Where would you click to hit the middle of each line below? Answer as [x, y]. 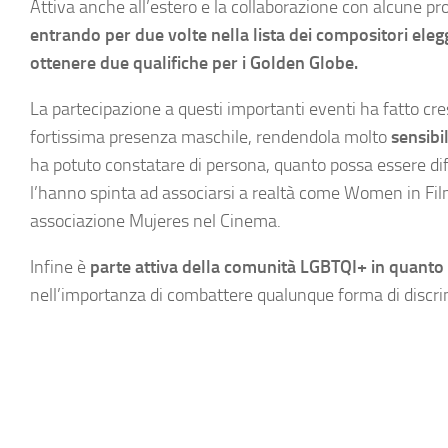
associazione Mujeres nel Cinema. [155, 221]
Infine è [60, 267]
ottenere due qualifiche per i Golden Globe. [194, 63]
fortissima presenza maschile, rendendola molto [210, 137]
